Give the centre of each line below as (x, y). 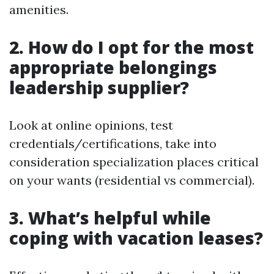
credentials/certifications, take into (113, 143)
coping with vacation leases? (136, 238)
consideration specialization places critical (134, 162)
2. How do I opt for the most (131, 47)
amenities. (39, 9)
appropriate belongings (113, 67)
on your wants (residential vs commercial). (132, 180)
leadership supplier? (99, 87)
